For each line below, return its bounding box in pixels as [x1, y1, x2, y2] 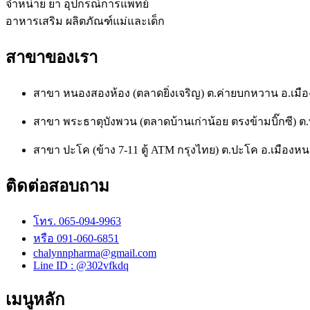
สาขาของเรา [6, 48, 98, 66]
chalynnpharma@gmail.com [33, 247, 156, 259]
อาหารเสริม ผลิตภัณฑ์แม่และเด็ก [6, 15, 165, 27]
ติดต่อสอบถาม [6, 176, 109, 195]
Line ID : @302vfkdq [33, 259, 129, 272]
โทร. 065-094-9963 [33, 215, 121, 228]
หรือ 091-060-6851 [33, 232, 119, 245]
